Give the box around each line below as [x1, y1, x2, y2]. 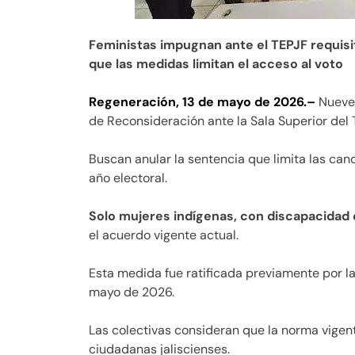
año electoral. [89, 170, 167, 187]
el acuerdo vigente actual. [89, 227, 239, 244]
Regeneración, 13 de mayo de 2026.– [89, 94, 315, 111]
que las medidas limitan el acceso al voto [89, 55, 343, 73]
